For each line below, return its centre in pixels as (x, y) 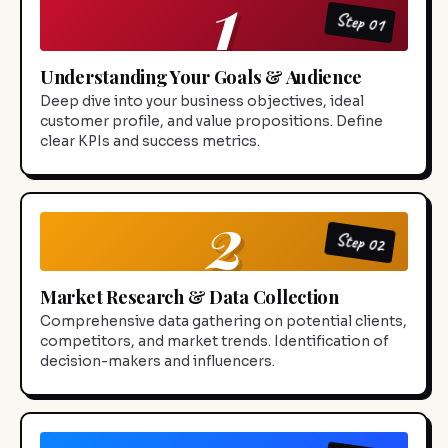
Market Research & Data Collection (189, 297)
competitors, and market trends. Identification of (214, 342)
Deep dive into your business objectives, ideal (202, 102)
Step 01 (360, 22)
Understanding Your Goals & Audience (201, 77)
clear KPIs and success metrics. (150, 142)
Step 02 (360, 242)
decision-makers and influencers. (157, 362)
